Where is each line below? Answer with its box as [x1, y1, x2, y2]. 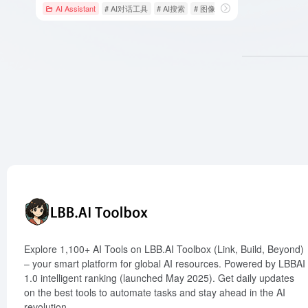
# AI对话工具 [104, 2, 148, 14]
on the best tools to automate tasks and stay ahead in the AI [24, 285, 285, 299]
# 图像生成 [193, 2, 230, 14]
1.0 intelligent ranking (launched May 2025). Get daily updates [24, 271, 294, 285]
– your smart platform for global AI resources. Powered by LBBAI [24, 256, 305, 270]
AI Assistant [56, 2, 96, 14]
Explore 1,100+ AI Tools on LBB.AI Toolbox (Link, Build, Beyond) [24, 242, 304, 256]
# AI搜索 [156, 2, 185, 14]
